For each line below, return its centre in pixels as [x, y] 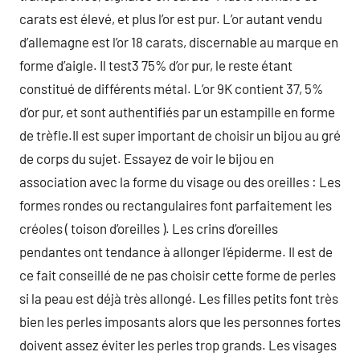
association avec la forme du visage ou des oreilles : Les [180, 182]
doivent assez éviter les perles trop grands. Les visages [178, 345]
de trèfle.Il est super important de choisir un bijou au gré [180, 135]
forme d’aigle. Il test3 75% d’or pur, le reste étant [156, 65]
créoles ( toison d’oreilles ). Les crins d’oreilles [149, 228]
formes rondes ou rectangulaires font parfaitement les [176, 205]
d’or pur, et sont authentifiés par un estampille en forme [177, 112]
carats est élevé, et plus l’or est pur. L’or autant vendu [171, 18]
